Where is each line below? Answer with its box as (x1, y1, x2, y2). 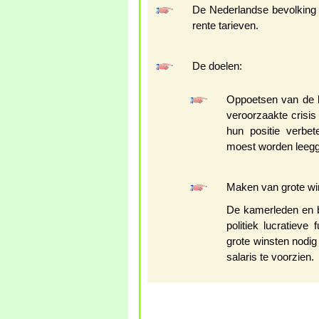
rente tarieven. (192, 20, 258, 31)
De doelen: (192, 61, 242, 72)
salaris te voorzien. (226, 251, 314, 263)
